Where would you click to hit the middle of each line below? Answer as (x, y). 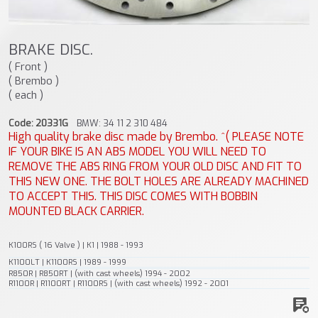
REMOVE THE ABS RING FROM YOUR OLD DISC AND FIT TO (155, 166)
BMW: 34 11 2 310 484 (118, 123)
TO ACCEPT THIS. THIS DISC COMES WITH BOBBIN (133, 196)
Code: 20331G (38, 123)
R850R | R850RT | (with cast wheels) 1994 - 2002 (99, 273)
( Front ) (28, 67)
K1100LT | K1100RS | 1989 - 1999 (67, 262)
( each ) (26, 95)
